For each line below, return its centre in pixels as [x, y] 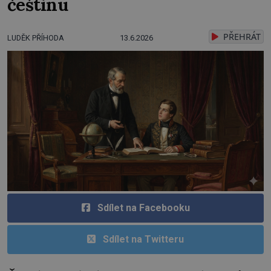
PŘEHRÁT [241, 37]
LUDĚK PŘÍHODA [36, 38]
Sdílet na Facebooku [143, 207]
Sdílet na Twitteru [143, 239]
